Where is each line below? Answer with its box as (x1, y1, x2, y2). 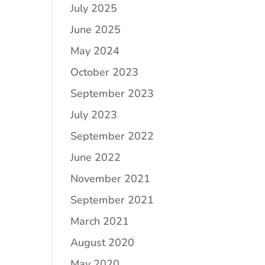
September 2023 (70, 86, 154, 101)
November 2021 (70, 172, 151, 186)
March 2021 (70, 214, 130, 228)
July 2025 (70, 1, 118, 15)
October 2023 (70, 65, 139, 79)
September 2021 (70, 193, 154, 207)
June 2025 (70, 22, 121, 37)
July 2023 (70, 108, 118, 122)
